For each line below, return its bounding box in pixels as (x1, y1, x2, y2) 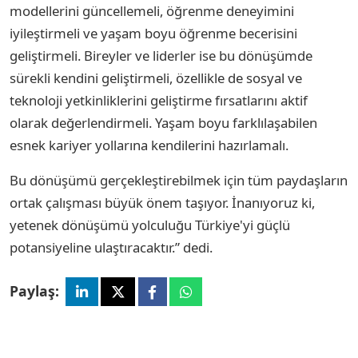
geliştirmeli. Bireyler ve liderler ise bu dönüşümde (10, 46, 312, 66)
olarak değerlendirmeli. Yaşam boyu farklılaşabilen (10, 113, 317, 133)
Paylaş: (10, 281, 59, 301)
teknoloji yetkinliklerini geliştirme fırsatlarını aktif (10, 91, 308, 110)
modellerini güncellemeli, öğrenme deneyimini (10, 2, 294, 21)
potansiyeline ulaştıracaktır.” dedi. (10, 238, 213, 257)
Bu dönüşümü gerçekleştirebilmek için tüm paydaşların (10, 171, 348, 190)
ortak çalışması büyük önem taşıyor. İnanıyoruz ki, (10, 193, 315, 213)
